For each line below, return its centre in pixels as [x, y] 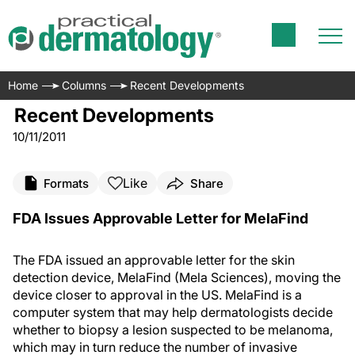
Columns [84, 85]
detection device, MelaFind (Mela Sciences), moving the [177, 277]
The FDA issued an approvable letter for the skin [154, 260]
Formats [66, 183]
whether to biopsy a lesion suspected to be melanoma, [173, 330]
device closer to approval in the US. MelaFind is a [157, 295]
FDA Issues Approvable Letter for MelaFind [160, 218]
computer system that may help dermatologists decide [173, 312]
